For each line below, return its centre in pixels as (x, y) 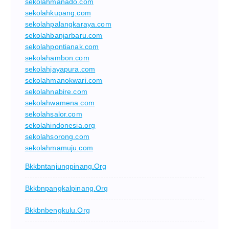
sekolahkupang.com (58, 13)
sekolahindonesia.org (60, 125)
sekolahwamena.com (60, 103)
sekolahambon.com (57, 58)
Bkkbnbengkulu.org (57, 210)
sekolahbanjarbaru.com (64, 36)
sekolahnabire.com (56, 92)
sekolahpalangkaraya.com (68, 24)
